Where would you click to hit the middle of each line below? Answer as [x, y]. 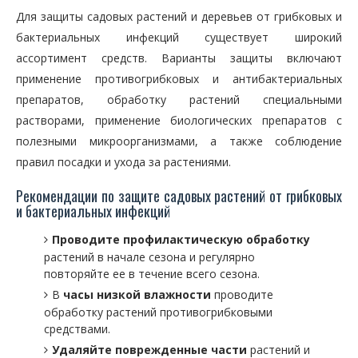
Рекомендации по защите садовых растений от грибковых [179, 196]
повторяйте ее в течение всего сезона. [152, 274]
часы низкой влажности [137, 294]
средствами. [77, 329]
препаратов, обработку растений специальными [179, 99]
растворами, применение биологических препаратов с [179, 120]
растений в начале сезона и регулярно [149, 257]
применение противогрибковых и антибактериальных [179, 79]
